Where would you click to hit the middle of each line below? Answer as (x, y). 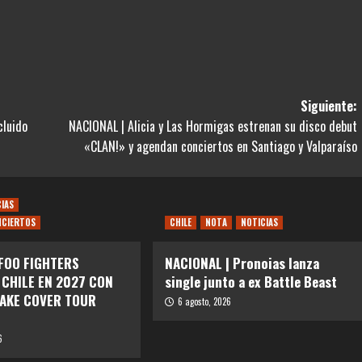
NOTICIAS (259, 223)
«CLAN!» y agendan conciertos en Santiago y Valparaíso (220, 147)
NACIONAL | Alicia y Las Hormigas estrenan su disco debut (213, 126)
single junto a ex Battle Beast (250, 282)
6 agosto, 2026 (204, 302)
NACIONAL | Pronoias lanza (242, 263)
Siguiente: (328, 106)
